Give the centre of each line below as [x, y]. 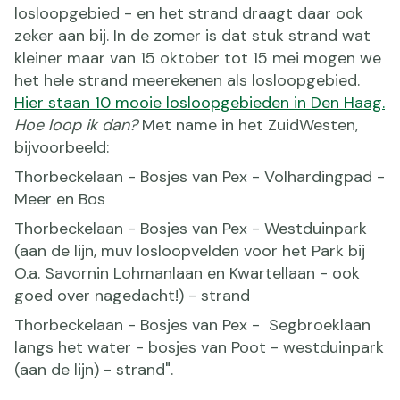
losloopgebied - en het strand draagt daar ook [189, 13]
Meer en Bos [60, 199]
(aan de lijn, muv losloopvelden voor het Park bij [190, 250]
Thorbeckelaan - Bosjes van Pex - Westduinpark [191, 228]
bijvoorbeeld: [62, 147]
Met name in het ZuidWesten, [250, 125]
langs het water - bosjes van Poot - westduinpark [199, 347]
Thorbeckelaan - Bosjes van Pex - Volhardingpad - [200, 176]
